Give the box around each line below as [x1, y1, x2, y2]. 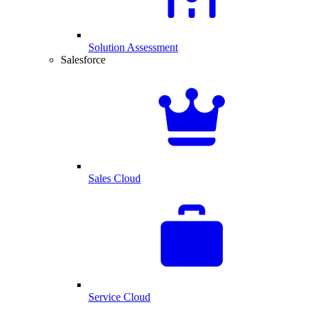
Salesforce [61, 54, 106, 66]
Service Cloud [88, 291, 150, 303]
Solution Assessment [88, 41, 178, 53]
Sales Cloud [88, 172, 141, 184]
